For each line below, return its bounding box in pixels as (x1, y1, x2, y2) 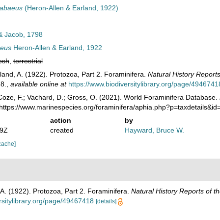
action (50, 116, 71, 124)
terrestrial (13, 57, 43, 65)
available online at (10, 80, 66, 88)
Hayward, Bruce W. (125, 126, 185, 134)
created (50, 126, 74, 134)
